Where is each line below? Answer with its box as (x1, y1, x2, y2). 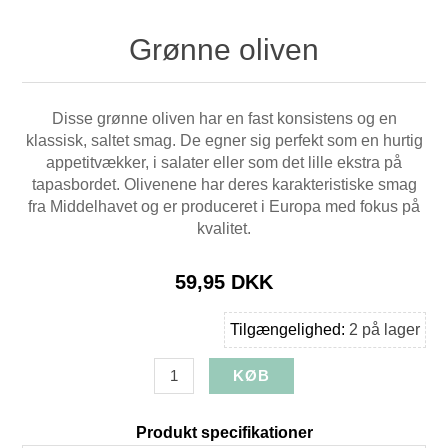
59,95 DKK (175, 270, 273, 293)
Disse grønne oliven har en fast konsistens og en (51, 109, 397, 127)
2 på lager (348, 320, 420, 338)
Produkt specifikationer (135, 423, 313, 441)
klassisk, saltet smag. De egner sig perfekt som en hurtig (25, 131, 423, 149)
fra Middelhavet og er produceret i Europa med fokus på (28, 197, 420, 215)
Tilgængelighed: (229, 320, 345, 338)
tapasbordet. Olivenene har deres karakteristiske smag (31, 175, 417, 193)
